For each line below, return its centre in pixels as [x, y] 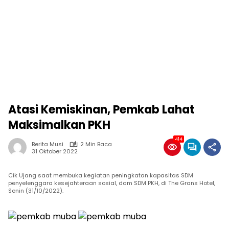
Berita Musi [48, 144]
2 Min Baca [96, 144]
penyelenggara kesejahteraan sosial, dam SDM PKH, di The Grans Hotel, [112, 183]
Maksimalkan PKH [59, 125]
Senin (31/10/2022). [36, 191]
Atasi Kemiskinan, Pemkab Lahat [101, 110]
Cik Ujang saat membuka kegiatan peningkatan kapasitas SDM [101, 175]
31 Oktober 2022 [55, 151]
